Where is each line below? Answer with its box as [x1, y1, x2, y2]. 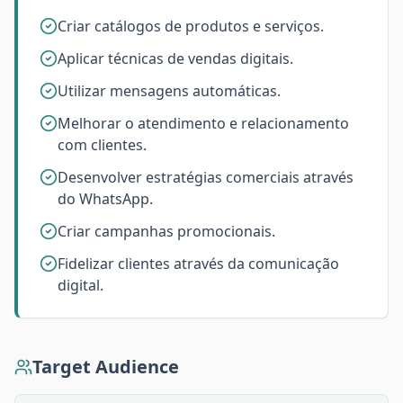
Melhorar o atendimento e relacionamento [58, 113, 349, 133]
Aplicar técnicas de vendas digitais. [58, 49, 293, 68]
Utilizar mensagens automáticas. [58, 81, 281, 101]
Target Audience [32, 354, 179, 379]
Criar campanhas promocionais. [58, 221, 275, 241]
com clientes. [58, 135, 147, 155]
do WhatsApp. [58, 189, 153, 209]
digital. [58, 275, 103, 295]
